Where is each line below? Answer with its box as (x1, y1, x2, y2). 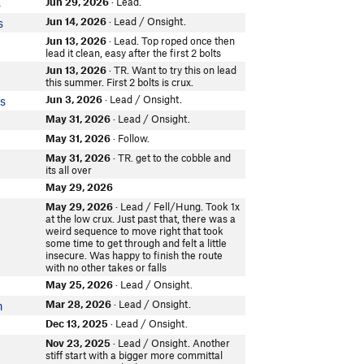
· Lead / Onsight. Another (110, 336, 231, 349)
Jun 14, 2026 (45, 15, 107, 28)
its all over (45, 163, 93, 176)
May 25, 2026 (45, 278, 114, 291)
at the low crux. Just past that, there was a (45, 212, 236, 225)
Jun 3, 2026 (45, 93, 103, 106)
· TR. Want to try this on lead (106, 63, 237, 76)
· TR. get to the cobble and (110, 151, 232, 164)
